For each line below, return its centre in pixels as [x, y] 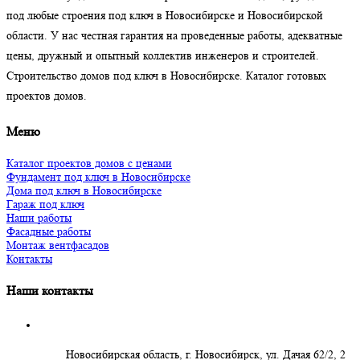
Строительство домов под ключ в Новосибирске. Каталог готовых [166, 76]
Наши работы [39, 217]
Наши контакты [50, 291]
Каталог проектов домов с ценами [89, 163]
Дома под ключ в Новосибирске [84, 190]
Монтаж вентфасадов [58, 245]
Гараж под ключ [45, 204]
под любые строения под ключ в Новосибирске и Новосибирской [165, 16]
